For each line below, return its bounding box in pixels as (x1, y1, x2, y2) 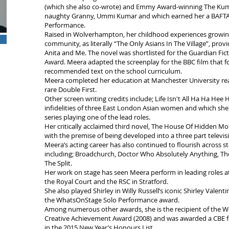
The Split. (44, 158, 74, 168)
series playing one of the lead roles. (44, 112, 152, 122)
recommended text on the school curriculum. (44, 66, 184, 76)
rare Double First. (44, 85, 97, 94)
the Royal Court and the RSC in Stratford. (44, 177, 168, 186)
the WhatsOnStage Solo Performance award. (44, 195, 181, 204)
